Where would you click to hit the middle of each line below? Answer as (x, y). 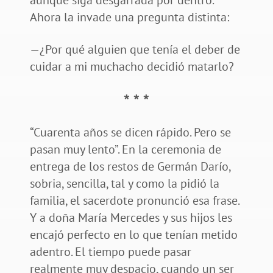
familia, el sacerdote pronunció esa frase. (134, 201)
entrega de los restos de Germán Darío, (130, 167)
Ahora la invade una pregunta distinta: (129, 17)
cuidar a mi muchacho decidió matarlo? (132, 67)
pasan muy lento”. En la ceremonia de (125, 150)
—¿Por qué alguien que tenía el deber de (135, 50)
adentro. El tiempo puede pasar (110, 252)
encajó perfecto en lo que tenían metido (133, 235)
